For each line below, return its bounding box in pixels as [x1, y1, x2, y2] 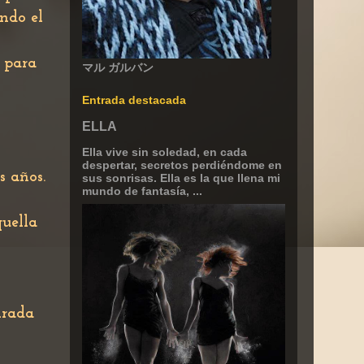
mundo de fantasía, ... [82, 184, 202, 197]
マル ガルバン [82, 61, 154, 74]
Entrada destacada [82, 93, 186, 106]
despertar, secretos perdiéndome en [82, 158, 282, 171]
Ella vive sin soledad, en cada [82, 145, 247, 158]
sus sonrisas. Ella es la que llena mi [82, 171, 280, 184]
